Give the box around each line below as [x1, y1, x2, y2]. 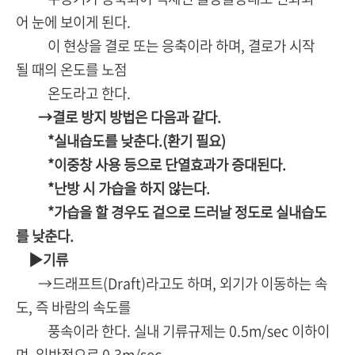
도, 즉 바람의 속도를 [16, 296, 131, 319]
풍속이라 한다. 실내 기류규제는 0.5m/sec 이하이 [16, 320, 330, 342]
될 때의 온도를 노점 [16, 59, 127, 81]
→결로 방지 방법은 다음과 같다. [22, 106, 221, 128]
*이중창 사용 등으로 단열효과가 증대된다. [16, 154, 286, 176]
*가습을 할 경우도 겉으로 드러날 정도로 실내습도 [16, 201, 326, 223]
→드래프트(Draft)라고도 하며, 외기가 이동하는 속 [16, 273, 327, 295]
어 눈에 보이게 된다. [16, 11, 131, 33]
